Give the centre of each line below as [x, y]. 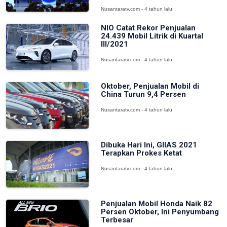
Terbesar [117, 220]
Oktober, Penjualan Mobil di [150, 86]
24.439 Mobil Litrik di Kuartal [152, 36]
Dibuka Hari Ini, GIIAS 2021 [149, 145]
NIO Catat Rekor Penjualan [148, 28]
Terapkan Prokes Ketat [141, 153]
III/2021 [114, 44]
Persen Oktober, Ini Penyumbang [160, 212]
